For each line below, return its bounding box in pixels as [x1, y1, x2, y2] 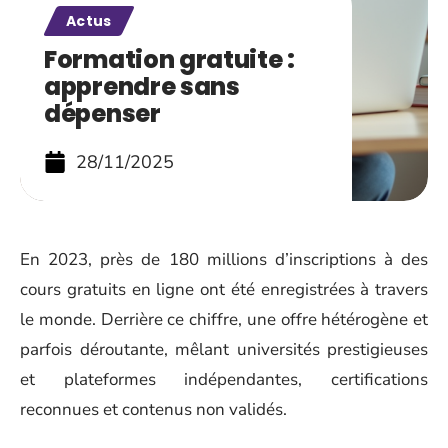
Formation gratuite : [44, 43, 295, 76]
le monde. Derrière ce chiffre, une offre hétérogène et [20, 308, 428, 331]
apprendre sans [44, 70, 240, 103]
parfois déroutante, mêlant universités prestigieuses [20, 338, 428, 361]
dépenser [44, 97, 161, 130]
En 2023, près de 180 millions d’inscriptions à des [20, 248, 428, 271]
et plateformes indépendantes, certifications [20, 368, 428, 391]
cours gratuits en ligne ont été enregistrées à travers [20, 278, 428, 301]
